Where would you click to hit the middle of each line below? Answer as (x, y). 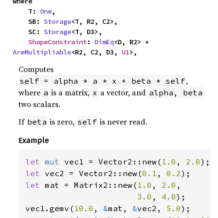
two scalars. (40, 104)
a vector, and (123, 92)
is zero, (62, 121)
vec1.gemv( (50, 208)
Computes (36, 69)
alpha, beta (176, 92)
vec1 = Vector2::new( (113, 161)
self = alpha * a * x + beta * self (102, 81)
